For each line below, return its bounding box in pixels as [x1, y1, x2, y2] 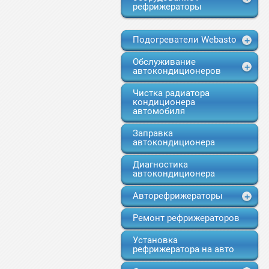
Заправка [133, 128, 173, 139]
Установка [133, 235, 178, 246]
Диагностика [133, 159, 188, 170]
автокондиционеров [133, 65, 221, 76]
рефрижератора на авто [133, 244, 234, 255]
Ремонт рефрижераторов [133, 213, 240, 223]
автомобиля [133, 106, 185, 116]
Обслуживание [133, 56, 196, 67]
